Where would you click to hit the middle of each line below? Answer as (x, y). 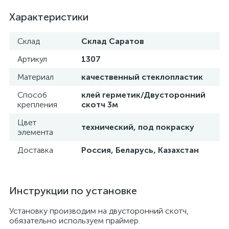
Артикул (32, 59)
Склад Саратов (113, 41)
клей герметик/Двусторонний (143, 95)
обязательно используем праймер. (75, 221)
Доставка (35, 150)
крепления (37, 105)
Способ (32, 95)
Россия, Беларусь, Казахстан (140, 150)
